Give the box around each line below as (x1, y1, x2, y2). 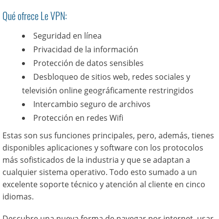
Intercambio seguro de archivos (33, 99, 151, 109)
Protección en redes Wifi (33, 112, 123, 123)
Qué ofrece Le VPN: (2, 8, 67, 23)
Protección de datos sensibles (33, 58, 144, 68)
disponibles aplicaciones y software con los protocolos (2, 142, 203, 153)
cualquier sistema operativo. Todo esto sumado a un (2, 167, 197, 177)
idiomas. (2, 191, 34, 202)
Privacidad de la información (33, 44, 138, 55)
